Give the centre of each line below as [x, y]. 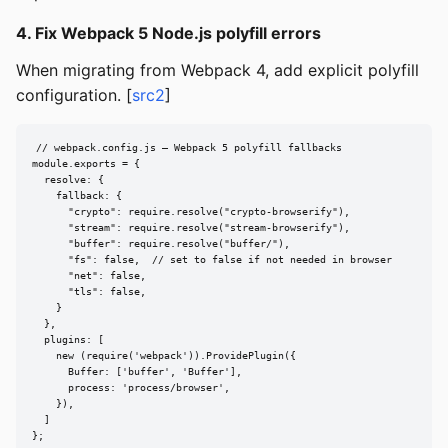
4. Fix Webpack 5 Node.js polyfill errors [168, 33]
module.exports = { [86, 164]
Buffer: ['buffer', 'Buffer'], [137, 372]
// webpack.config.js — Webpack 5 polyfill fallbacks [188, 148]
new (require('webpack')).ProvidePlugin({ [164, 356]
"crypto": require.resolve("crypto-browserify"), [191, 212]
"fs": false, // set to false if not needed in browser [212, 260]
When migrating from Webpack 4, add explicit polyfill [217, 70]
